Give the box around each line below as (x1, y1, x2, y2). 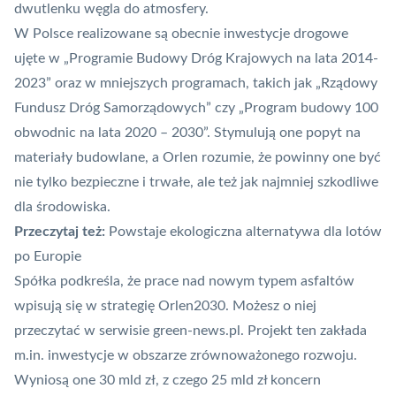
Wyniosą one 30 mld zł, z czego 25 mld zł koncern (14, 373, 321, 388)
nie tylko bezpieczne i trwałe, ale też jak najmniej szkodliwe (14, 175, 378, 190)
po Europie (14, 249, 81, 264)
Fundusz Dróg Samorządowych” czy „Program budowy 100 (14, 101, 378, 116)
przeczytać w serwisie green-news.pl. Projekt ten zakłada (14, 324, 367, 339)
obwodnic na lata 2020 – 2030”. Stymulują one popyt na (14, 126, 361, 141)
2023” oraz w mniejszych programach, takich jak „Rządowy (14, 76, 377, 91)
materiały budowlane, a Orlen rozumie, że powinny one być (14, 150, 381, 165)
